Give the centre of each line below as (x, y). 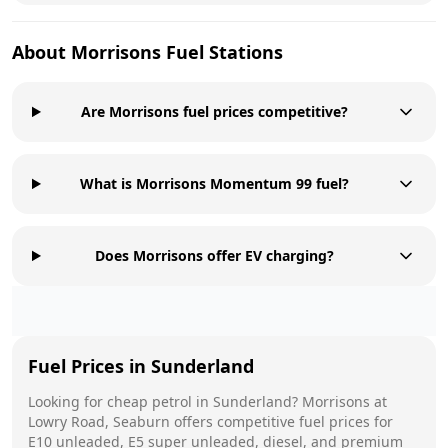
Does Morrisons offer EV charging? (214, 255)
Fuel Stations (222, 51)
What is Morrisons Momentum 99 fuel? (214, 183)
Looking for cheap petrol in (120, 401)
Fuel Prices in (89, 365)
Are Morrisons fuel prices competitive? (214, 111)
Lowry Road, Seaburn (99, 421)
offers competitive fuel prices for (281, 421)
